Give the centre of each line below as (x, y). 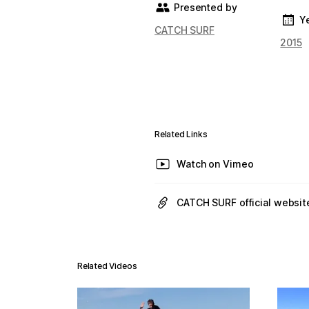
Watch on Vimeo (215, 164)
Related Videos (107, 266)
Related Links (181, 134)
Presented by (206, 7)
